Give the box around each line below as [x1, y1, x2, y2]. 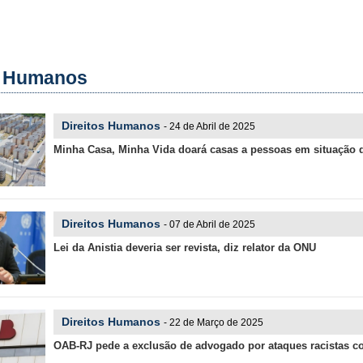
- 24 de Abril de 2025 [163, 121, 255, 133]
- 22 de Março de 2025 [163, 317, 263, 329]
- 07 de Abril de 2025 [163, 219, 255, 231]
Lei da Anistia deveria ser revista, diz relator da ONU [53, 241, 316, 254]
